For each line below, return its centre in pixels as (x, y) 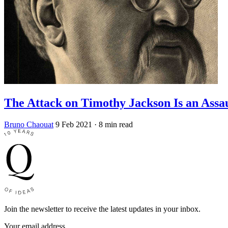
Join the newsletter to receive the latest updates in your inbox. (102, 209)
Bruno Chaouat (29, 124)
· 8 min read (113, 124)
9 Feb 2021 (74, 124)
